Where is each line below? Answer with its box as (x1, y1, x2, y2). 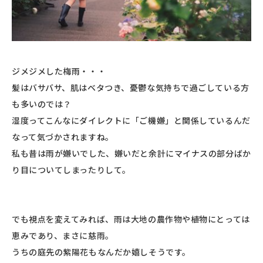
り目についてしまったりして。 (12, 163, 131, 176)
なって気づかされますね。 (12, 130, 114, 143)
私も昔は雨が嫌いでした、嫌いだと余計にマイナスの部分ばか (12, 147, 251, 159)
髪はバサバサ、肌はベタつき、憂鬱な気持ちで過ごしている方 (12, 81, 249, 93)
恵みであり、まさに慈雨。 (12, 229, 114, 241)
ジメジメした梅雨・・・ (12, 65, 106, 77)
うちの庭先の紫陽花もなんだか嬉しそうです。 (12, 245, 191, 258)
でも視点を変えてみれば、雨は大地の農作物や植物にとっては (12, 213, 250, 225)
